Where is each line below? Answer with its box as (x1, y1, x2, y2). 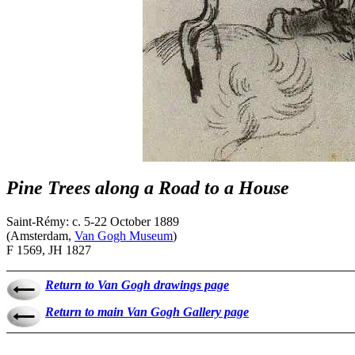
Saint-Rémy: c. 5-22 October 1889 (6, 214, 179, 228)
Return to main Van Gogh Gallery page (45, 304, 249, 319)
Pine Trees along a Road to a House (6, 177, 289, 198)
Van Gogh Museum (74, 228, 173, 242)
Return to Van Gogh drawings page (45, 277, 229, 292)
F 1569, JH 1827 (6, 242, 91, 257)
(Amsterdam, (6, 228, 74, 242)
